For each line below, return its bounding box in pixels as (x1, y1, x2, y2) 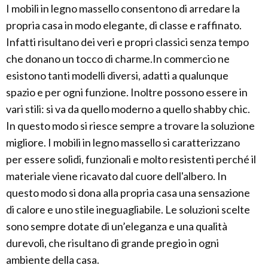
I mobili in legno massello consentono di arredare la (6, 2, 240, 15)
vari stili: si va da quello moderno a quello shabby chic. (6, 102, 250, 115)
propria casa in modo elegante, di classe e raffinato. (6, 19, 242, 32)
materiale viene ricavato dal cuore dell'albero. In (6, 169, 227, 182)
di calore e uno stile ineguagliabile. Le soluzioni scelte (6, 203, 250, 216)
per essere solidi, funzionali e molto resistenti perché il (6, 153, 256, 166)
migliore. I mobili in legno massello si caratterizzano (6, 136, 240, 149)
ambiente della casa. (6, 253, 99, 266)
